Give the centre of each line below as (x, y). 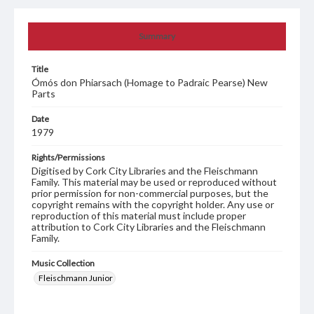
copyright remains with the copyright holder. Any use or (153, 205)
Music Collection (63, 264)
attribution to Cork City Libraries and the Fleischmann (149, 227)
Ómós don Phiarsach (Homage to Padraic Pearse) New (150, 83)
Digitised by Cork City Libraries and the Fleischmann (145, 171)
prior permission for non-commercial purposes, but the (150, 193)
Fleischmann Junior (76, 278)
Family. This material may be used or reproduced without (154, 182)
